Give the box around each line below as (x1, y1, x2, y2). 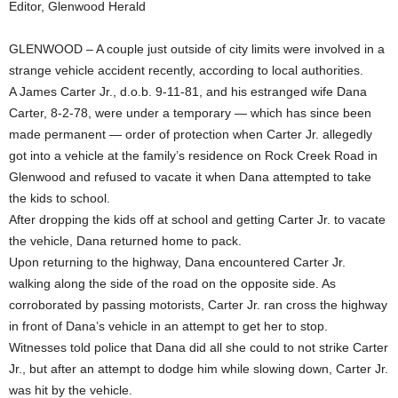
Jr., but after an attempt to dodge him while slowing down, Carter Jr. (9, 361, 388, 376)
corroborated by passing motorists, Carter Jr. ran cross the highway (9, 297, 387, 312)
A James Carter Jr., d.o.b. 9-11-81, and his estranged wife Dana (9, 84, 367, 99)
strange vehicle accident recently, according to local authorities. (9, 62, 363, 77)
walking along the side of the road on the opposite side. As (9, 275, 336, 291)
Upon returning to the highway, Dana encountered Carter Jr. (9, 254, 346, 269)
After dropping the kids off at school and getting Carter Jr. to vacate (9, 211, 386, 227)
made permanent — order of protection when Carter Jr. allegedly (9, 126, 372, 141)
